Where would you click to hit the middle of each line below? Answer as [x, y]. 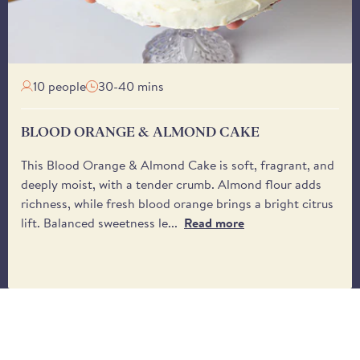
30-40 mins [131, 86]
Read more [214, 223]
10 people [59, 86]
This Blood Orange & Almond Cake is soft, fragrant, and [178, 165]
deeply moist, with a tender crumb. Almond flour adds [171, 184]
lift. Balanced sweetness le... [99, 223]
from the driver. [282, 35]
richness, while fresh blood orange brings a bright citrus [177, 204]
